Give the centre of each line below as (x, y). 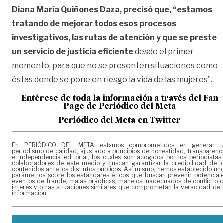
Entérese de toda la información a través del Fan (119, 98)
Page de (81, 106)
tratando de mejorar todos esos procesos (94, 23)
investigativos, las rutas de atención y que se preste (114, 37)
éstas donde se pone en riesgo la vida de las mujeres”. (113, 79)
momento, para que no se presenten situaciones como (115, 65)
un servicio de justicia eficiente (73, 51)
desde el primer (164, 51)
